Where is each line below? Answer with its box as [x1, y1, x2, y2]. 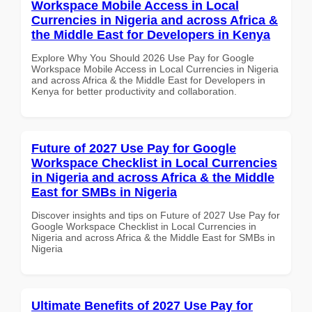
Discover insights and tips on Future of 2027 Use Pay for [31, 209, 280, 221]
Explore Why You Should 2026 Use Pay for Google [31, 52, 254, 63]
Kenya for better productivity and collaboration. [31, 85, 237, 97]
